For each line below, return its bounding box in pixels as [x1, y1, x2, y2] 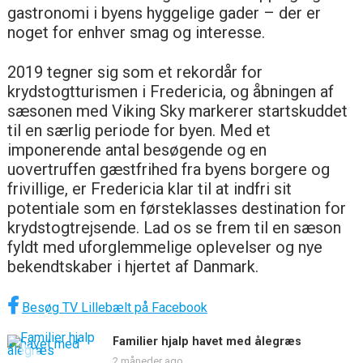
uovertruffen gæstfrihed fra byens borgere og [6, 159, 330, 179]
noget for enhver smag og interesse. [6, 22, 265, 42]
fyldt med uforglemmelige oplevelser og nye [6, 237, 322, 257]
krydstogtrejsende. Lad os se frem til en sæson [6, 217, 341, 237]
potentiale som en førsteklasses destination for [6, 198, 346, 218]
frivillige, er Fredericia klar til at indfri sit [6, 178, 292, 199]
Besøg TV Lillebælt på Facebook [21, 299, 207, 315]
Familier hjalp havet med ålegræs [112, 334, 301, 348]
